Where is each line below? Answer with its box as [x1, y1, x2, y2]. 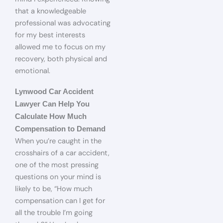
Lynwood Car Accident [15, 88, 94, 96]
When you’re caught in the [15, 136, 102, 146]
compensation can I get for [15, 196, 105, 206]
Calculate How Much [15, 112, 87, 121]
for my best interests [15, 30, 85, 40]
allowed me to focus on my [15, 42, 106, 52]
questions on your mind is [15, 172, 101, 182]
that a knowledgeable [15, 6, 86, 16]
